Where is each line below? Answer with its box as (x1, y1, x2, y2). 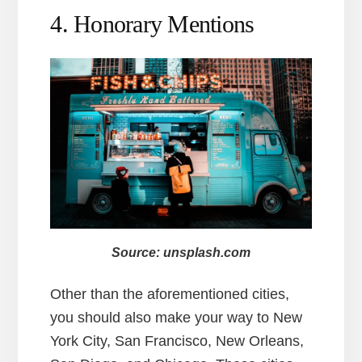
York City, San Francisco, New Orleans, (50, 333, 305, 350)
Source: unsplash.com (112, 246, 250, 260)
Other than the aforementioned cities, (50, 286, 290, 303)
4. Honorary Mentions (50, 11, 255, 38)
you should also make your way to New (50, 309, 303, 326)
